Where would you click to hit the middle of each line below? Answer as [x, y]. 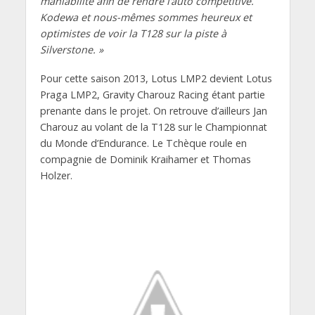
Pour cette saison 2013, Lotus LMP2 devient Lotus [156, 79]
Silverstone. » [71, 50]
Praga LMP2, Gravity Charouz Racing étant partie [152, 95]
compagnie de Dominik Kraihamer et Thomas [145, 160]
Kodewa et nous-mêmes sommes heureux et [146, 18]
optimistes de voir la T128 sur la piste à [133, 34]
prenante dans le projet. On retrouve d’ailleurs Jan [153, 111]
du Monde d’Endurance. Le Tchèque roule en [143, 143]
